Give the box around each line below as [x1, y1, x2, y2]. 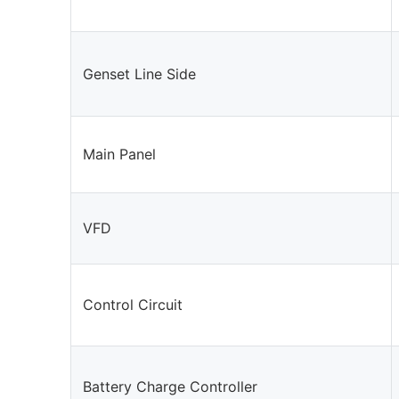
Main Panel [83, 144, 157, 163]
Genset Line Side [83, 64, 197, 83]
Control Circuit [83, 295, 183, 313]
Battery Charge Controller [83, 377, 258, 395]
